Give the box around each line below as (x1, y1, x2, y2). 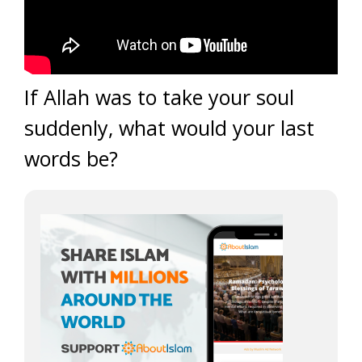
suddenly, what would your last (24, 114, 314, 141)
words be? (24, 145, 118, 172)
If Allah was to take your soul (24, 83, 294, 111)
